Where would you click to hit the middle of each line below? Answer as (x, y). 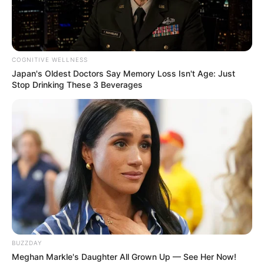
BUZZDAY (27, 243)
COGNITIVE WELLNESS (50, 60)
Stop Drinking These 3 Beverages (77, 85)
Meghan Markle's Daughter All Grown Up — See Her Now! (124, 257)
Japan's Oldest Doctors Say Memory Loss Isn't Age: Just (123, 74)
